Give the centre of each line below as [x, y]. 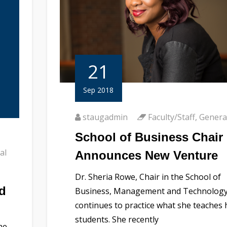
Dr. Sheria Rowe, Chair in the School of [148, 177]
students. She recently [117, 219]
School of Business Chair [149, 137]
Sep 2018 [99, 90]
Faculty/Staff [171, 117]
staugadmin [105, 117]
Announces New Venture [146, 155]
